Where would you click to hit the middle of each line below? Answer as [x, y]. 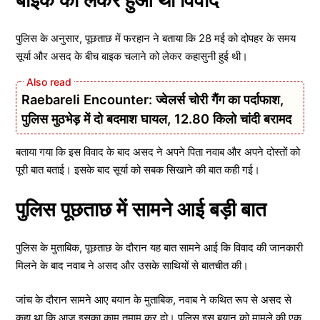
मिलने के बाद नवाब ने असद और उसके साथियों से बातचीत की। [132, 265]
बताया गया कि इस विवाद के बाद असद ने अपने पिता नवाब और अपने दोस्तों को [158, 151]
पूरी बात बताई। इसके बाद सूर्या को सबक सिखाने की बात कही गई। [138, 169]
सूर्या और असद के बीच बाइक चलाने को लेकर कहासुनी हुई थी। [132, 56]
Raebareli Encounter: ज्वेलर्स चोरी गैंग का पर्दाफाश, [152, 99]
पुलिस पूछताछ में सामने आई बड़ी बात [141, 209]
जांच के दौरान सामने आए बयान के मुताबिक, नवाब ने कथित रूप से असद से [154, 299]
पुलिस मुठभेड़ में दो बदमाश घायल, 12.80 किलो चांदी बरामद [156, 118]
